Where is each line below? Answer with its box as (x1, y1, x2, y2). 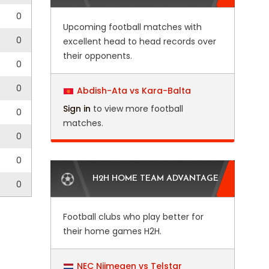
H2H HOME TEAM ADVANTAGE (92, 174, 219, 183)
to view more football (90, 103, 183, 115)
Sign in (62, 103, 91, 115)
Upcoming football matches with (62, 21, 202, 33)
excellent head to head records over (62, 35, 216, 47)
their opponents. (62, 50, 132, 62)
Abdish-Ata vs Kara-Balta (76, 85, 191, 97)
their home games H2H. (62, 225, 162, 237)
